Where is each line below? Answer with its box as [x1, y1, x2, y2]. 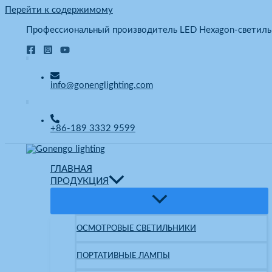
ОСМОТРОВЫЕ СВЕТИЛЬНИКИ [76, 224, 196, 233]
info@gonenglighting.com [50, 80, 153, 90]
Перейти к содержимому [5, 5, 113, 15]
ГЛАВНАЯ [50, 165, 92, 174]
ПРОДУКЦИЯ [50, 176, 109, 186]
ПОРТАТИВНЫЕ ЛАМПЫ [76, 251, 170, 260]
